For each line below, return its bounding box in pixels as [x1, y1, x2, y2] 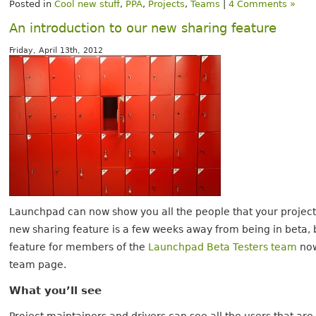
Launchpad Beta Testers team [148, 241, 298, 253]
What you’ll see [9, 284, 102, 297]
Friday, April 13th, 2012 [9, 45, 104, 55]
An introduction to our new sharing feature [9, 20, 277, 35]
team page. [9, 258, 67, 270]
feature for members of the [9, 241, 149, 253]
